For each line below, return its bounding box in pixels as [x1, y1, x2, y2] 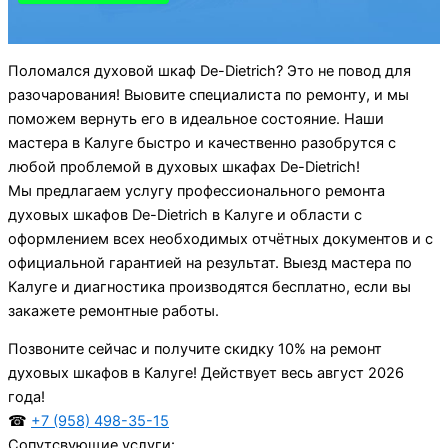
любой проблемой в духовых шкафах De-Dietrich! [8, 157, 360, 176]
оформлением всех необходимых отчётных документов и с [8, 229, 433, 248]
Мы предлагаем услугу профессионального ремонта [8, 181, 385, 200]
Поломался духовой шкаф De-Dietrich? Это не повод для [8, 61, 411, 80]
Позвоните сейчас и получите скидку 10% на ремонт [8, 340, 382, 359]
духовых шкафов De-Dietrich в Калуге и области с [8, 205, 362, 224]
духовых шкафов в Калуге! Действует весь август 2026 [8, 364, 404, 383]
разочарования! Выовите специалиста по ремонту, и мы [8, 85, 409, 104]
